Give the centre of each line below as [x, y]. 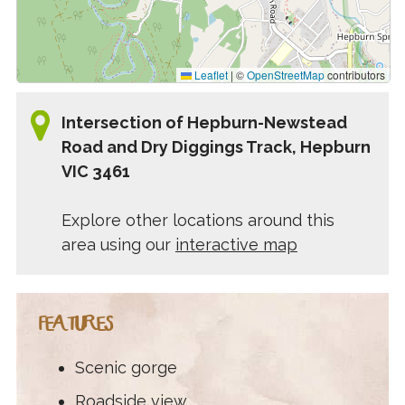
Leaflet [210, 75]
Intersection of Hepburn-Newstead [204, 123]
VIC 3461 [95, 172]
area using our [118, 245]
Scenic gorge [126, 368]
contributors [355, 75]
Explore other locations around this [198, 221]
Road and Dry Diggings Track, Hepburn [216, 147]
